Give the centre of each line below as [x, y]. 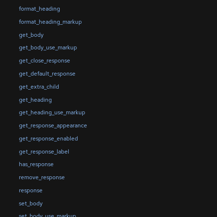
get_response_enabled [48, 138]
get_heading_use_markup [52, 113]
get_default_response [47, 73]
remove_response [42, 178]
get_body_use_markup [48, 48]
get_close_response [44, 61]
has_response [36, 164]
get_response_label [44, 151]
